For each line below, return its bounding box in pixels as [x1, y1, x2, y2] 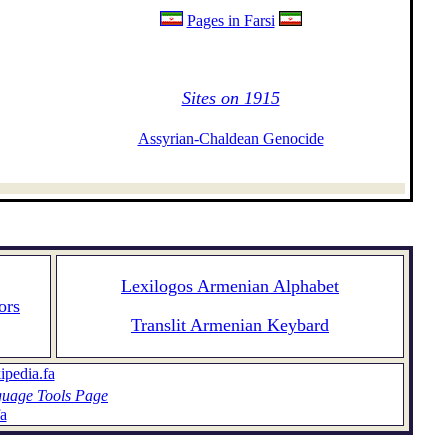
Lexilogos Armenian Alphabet [121, 276, 339, 296]
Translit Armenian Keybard [131, 315, 329, 335]
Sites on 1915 [181, 88, 280, 108]
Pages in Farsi [186, 12, 275, 29]
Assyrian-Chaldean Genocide [137, 130, 324, 147]
